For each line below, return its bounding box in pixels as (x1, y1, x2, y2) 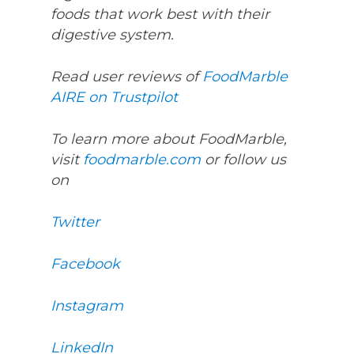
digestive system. (51, 26, 174, 44)
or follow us (201, 151, 286, 169)
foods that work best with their (51, 6, 269, 24)
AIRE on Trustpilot (51, 88, 182, 107)
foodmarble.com (83, 151, 201, 169)
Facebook (51, 255, 120, 273)
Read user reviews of (51, 68, 202, 86)
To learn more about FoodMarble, (51, 130, 287, 149)
